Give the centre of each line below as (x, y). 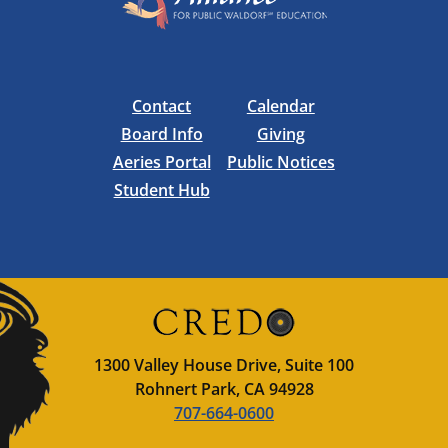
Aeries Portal (161, 162)
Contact (162, 106)
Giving (280, 134)
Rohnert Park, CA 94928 (224, 389)
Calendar (280, 106)
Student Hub (161, 190)
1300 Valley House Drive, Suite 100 (224, 365)
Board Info (161, 134)
